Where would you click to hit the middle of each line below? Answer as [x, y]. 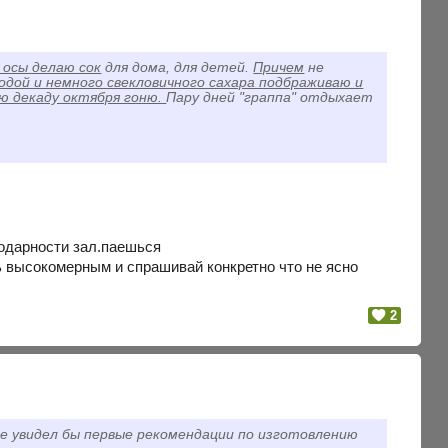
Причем [279, 67]
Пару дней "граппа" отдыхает [270, 97]
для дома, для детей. [177, 67]
